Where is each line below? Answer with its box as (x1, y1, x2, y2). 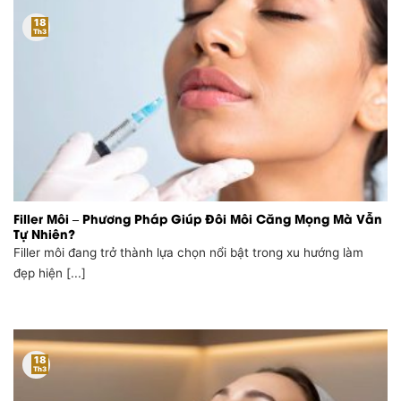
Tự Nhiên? (13, 224, 75, 243)
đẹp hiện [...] (13, 266, 86, 281)
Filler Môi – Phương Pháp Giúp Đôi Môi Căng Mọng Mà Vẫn (13, 209, 382, 227)
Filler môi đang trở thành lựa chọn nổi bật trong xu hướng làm (13, 245, 363, 260)
